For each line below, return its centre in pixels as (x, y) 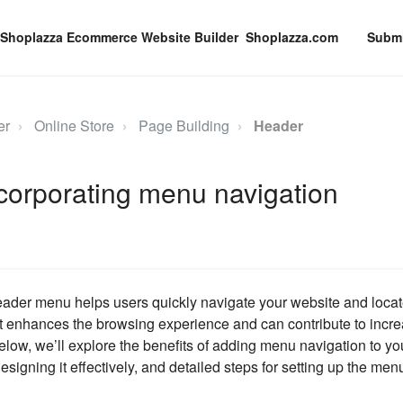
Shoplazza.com (292, 37)
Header (278, 125)
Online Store (74, 125)
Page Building (184, 125)
